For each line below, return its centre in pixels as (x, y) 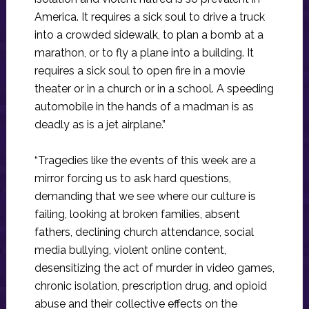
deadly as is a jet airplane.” (100, 125)
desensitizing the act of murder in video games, (154, 268)
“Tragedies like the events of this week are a (145, 161)
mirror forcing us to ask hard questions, (132, 179)
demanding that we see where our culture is (145, 197)
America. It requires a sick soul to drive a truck (149, 17)
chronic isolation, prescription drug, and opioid (150, 286)
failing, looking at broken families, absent (137, 215)
